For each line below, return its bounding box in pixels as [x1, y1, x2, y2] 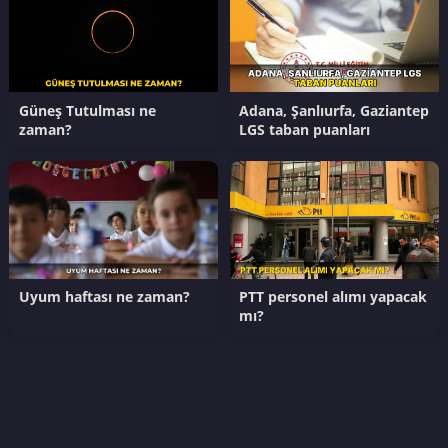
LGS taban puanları [239, 119, 371, 139]
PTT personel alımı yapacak [239, 287, 428, 307]
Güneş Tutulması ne [18, 100, 156, 120]
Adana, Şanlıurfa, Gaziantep [239, 100, 430, 120]
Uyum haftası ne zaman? [18, 287, 190, 307]
